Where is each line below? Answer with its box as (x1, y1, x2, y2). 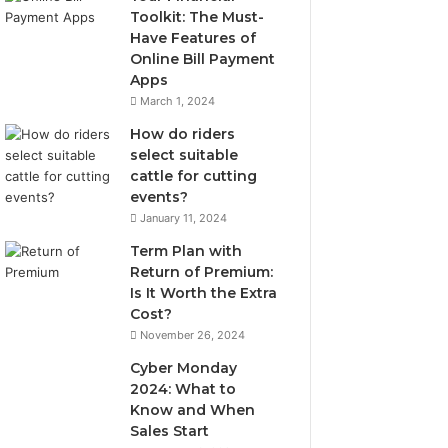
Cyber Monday (130, 359, 238, 377)
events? (130, 188, 189, 206)
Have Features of (130, 29, 257, 47)
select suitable (130, 146, 239, 164)
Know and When (130, 401, 256, 419)
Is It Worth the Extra (130, 284, 278, 302)
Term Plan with (130, 242, 243, 260)
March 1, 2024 (140, 94, 216, 108)
